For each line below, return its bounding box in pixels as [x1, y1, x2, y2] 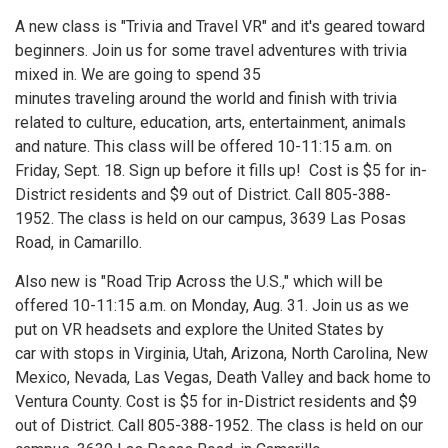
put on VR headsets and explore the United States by [15, 319, 384, 339]
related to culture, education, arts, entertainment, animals [15, 112, 406, 132]
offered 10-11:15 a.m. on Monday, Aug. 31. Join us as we [15, 295, 409, 315]
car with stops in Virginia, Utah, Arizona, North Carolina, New [15, 343, 428, 363]
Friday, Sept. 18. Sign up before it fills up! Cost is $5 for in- [15, 160, 427, 180]
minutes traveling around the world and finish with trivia [15, 88, 397, 108]
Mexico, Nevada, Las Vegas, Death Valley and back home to [15, 367, 431, 387]
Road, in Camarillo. [15, 232, 142, 252]
